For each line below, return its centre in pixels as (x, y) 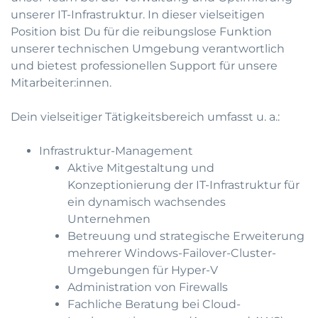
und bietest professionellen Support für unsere (144, 66)
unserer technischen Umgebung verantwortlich (148, 49)
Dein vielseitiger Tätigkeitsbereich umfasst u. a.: (145, 117)
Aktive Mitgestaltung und (141, 168)
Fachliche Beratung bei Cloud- (154, 304)
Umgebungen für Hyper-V (143, 270)
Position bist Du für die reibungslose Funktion (141, 32)
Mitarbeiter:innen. (61, 83)
